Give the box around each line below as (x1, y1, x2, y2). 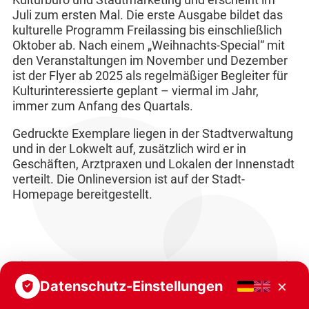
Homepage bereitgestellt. (12, 188, 152, 202)
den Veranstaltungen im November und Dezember (12, 54, 288, 68)
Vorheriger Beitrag (30, 264, 108, 276)
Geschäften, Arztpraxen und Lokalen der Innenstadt (12, 157, 295, 172)
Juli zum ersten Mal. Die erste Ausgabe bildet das (12, 8, 283, 23)
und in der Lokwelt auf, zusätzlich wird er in (12, 142, 246, 157)
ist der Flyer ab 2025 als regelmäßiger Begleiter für (12, 69, 288, 83)
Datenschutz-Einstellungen (40, 278, 223, 295)
